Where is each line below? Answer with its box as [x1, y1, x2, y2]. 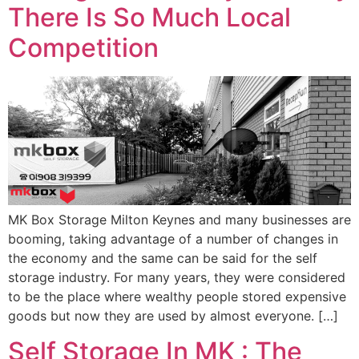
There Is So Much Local [8, 2, 291, 34]
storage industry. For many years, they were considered [8, 268, 345, 285]
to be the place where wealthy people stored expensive [8, 288, 346, 305]
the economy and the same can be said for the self [8, 249, 317, 266]
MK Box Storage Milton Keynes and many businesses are [8, 211, 351, 228]
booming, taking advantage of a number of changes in [8, 230, 338, 247]
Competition [8, 32, 159, 64]
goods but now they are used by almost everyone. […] [8, 307, 338, 324]
